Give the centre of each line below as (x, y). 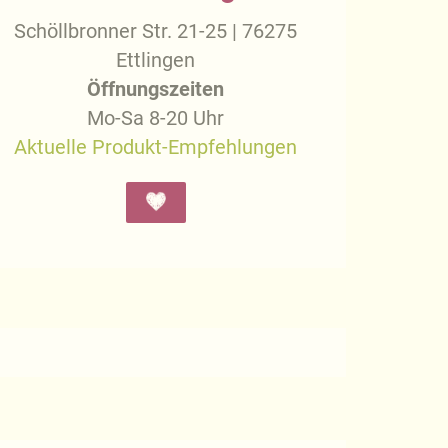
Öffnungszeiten (156, 90)
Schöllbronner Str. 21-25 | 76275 (156, 32)
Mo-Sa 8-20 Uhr (156, 119)
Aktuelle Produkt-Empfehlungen (156, 148)
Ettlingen (156, 61)
